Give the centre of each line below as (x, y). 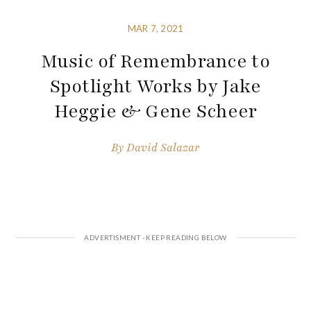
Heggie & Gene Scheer (155, 111)
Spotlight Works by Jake (155, 86)
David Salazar (163, 148)
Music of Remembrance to (155, 61)
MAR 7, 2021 (155, 29)
